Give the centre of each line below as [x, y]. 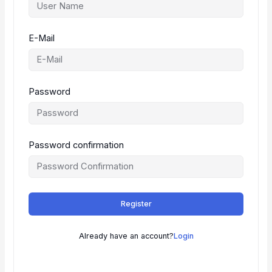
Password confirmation [76, 145]
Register [136, 204]
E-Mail [42, 39]
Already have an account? [126, 236]
